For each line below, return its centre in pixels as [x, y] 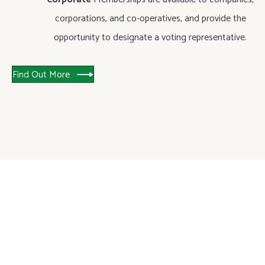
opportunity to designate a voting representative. [150, 38]
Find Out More [41, 75]
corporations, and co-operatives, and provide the [150, 19]
